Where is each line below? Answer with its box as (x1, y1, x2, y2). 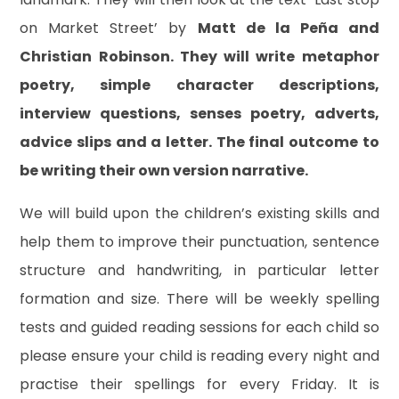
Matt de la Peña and (197, 17, 379, 38)
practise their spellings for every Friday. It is (20, 373, 379, 395)
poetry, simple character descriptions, (20, 74, 379, 95)
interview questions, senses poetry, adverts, (20, 102, 379, 124)
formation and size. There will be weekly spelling (20, 288, 379, 309)
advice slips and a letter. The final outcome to (20, 131, 379, 152)
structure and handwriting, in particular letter (20, 259, 379, 281)
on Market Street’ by (20, 17, 198, 38)
